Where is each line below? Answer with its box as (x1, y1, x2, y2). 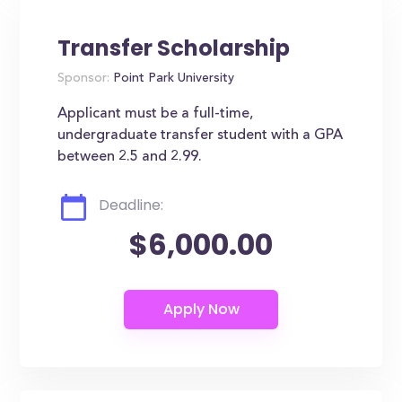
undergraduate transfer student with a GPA (57, 128, 344, 143)
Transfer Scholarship (57, 33, 291, 63)
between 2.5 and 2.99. (57, 150, 203, 164)
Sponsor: (57, 73, 110, 85)
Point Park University (109, 73, 235, 85)
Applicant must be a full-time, (57, 107, 254, 121)
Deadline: (99, 195, 164, 215)
